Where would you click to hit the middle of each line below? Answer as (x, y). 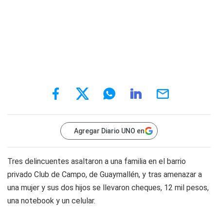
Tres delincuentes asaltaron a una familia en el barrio (97, 161)
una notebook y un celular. (51, 201)
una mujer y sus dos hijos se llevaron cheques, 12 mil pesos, (108, 188)
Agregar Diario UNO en (109, 131)
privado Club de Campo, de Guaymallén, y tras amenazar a (105, 174)
